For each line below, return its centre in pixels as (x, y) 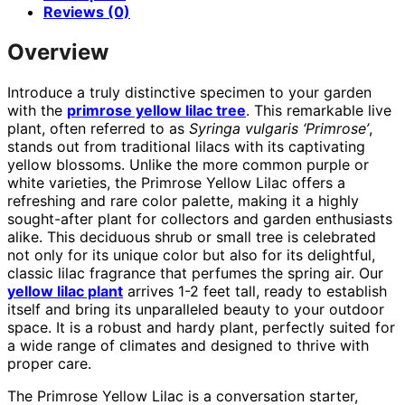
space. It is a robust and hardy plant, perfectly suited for (201, 327)
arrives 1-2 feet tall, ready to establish (255, 291)
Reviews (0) (87, 11)
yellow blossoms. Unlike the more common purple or (188, 164)
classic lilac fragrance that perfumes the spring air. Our (195, 273)
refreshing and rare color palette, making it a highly (183, 200)
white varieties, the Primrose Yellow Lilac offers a (176, 182)
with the (37, 110)
